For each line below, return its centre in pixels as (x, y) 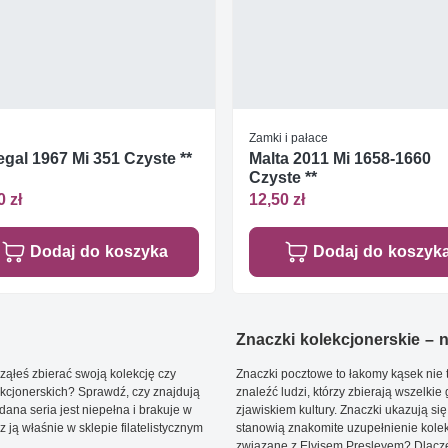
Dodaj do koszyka (98, 251)
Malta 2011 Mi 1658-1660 (340, 158)
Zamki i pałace (288, 137)
